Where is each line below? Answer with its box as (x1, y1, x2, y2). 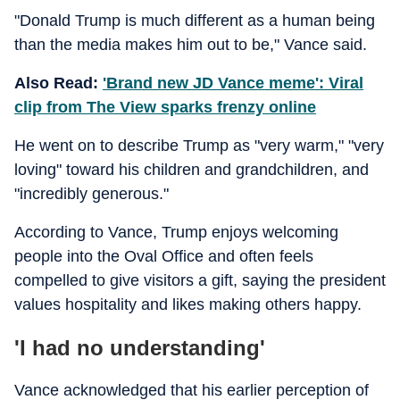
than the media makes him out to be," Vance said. (14, 36, 367, 54)
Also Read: (14, 74, 103, 92)
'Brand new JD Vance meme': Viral (103, 74, 363, 92)
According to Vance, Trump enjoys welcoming (14, 223, 338, 241)
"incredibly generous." (14, 185, 169, 203)
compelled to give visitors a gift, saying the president (14, 271, 386, 289)
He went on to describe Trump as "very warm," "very (14, 137, 384, 154)
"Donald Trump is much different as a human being (14, 12, 375, 29)
